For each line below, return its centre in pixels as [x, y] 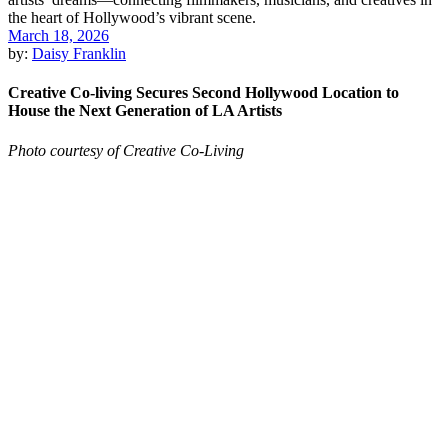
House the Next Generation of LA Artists [145, 111]
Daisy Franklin [79, 53]
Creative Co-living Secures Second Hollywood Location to [203, 93]
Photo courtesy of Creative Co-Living [126, 150]
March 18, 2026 [58, 35]
